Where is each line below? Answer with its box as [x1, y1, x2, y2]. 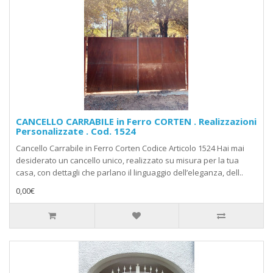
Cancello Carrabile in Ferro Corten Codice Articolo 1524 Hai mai [16, 143, 244, 154]
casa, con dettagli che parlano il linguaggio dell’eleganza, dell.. [16, 167, 243, 179]
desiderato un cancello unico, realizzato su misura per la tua [16, 155, 239, 166]
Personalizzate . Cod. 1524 [16, 125, 136, 138]
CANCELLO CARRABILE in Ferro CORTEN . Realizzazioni [16, 115, 257, 128]
